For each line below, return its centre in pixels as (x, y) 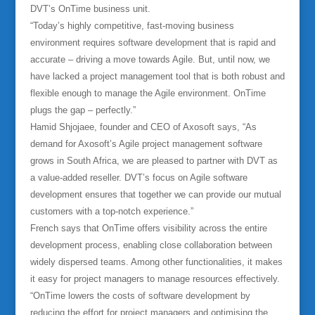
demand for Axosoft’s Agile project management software (146, 144)
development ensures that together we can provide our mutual (155, 194)
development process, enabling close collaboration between (151, 245)
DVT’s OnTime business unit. (90, 9)
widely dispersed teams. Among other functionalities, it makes (156, 262)
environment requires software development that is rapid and (153, 43)
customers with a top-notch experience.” (111, 211)
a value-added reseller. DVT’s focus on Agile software (139, 178)
